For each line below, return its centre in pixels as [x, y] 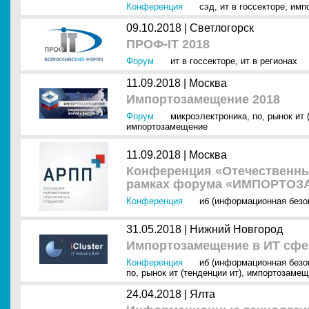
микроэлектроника [209, 116]
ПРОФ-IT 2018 [168, 44]
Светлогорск [222, 28]
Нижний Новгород [236, 229]
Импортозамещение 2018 [203, 99]
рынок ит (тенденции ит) [191, 273]
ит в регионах [269, 61]
